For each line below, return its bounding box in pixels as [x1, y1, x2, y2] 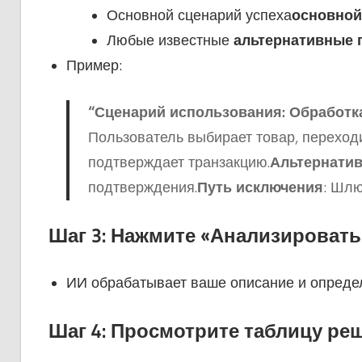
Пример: [66, 57, 122, 75]
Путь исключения [196, 179, 323, 197]
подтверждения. [87, 179, 197, 197]
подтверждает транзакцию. [87, 154, 270, 172]
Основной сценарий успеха [106, 6, 292, 25]
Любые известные [106, 32, 234, 50]
